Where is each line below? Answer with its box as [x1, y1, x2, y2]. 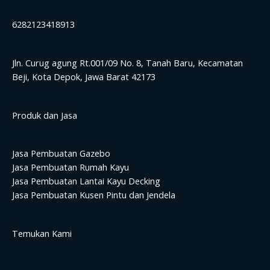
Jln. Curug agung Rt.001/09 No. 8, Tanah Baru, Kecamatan [12, 56, 243, 69]
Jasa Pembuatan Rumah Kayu [12, 161, 129, 174]
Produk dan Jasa [12, 108, 77, 121]
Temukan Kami [12, 227, 72, 240]
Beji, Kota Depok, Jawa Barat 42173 [12, 70, 155, 83]
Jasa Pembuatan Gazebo [12, 147, 110, 160]
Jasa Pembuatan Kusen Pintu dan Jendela [12, 189, 175, 201]
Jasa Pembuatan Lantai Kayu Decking [12, 175, 160, 187]
